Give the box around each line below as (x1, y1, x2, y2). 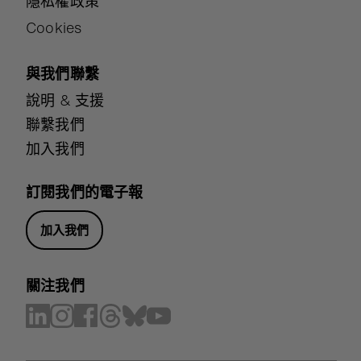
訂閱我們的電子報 (26, 181, 143, 202)
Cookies (26, 17, 82, 38)
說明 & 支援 (26, 89, 105, 110)
